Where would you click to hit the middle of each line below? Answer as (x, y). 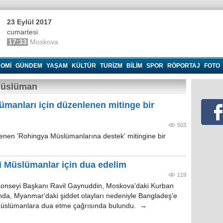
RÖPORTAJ (184, 66)
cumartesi (22, 32)
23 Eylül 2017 (29, 22)
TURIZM (111, 66)
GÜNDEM (29, 66)
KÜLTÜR (84, 66)
